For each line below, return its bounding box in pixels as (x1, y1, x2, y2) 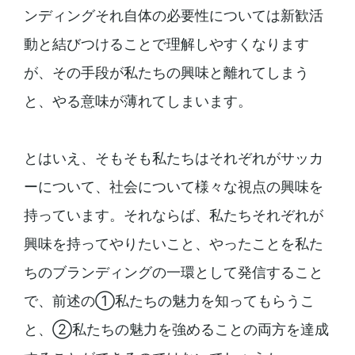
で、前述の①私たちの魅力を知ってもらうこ (23, 292, 315, 310)
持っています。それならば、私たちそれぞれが (23, 207, 323, 224)
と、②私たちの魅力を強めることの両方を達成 (23, 321, 329, 338)
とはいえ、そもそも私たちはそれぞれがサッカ (23, 150, 323, 167)
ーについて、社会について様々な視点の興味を (23, 178, 323, 196)
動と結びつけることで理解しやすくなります (23, 36, 309, 53)
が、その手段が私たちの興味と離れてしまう (23, 64, 309, 82)
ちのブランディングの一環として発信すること (23, 264, 323, 281)
